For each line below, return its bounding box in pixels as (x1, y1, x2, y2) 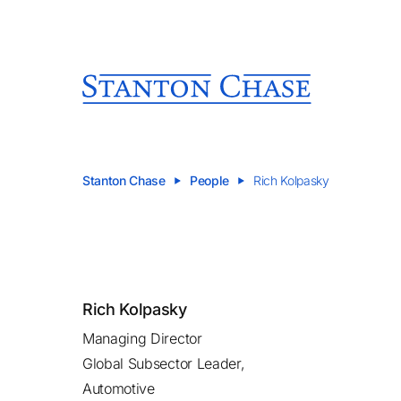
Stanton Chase (82, 173, 166, 188)
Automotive (82, 380, 155, 397)
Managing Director (82, 329, 202, 347)
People (189, 173, 229, 188)
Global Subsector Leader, (82, 354, 245, 372)
